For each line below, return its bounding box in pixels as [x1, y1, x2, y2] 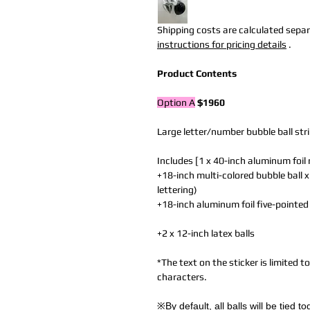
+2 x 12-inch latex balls [157, 228, 255, 239]
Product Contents [157, 68, 237, 80]
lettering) [157, 184, 197, 196]
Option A [157, 97, 195, 109]
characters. [157, 271, 207, 283]
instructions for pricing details [157, 39, 286, 51]
